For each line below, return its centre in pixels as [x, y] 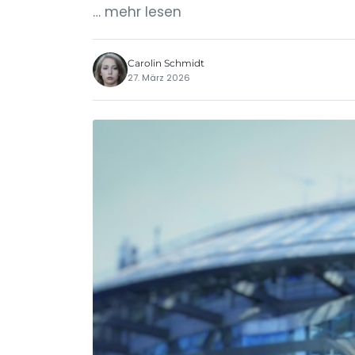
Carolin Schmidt [166, 63]
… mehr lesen [137, 12]
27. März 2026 [159, 77]
